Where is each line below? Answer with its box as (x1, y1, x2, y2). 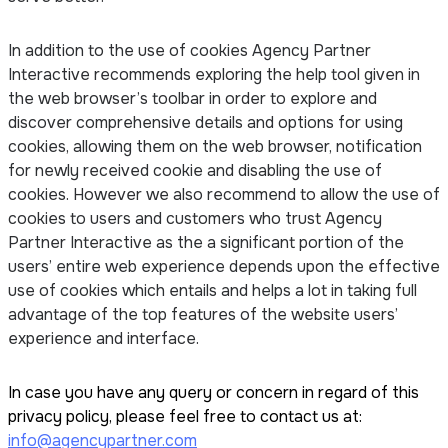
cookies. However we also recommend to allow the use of (8, 183, 440, 205)
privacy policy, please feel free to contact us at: (8, 405, 362, 427)
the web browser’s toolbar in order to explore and (8, 87, 377, 109)
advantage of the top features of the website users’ (8, 303, 398, 325)
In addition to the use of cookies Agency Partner (8, 39, 371, 61)
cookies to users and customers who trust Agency (8, 207, 382, 229)
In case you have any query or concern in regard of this (8, 381, 419, 403)
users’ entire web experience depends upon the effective (8, 255, 440, 277)
